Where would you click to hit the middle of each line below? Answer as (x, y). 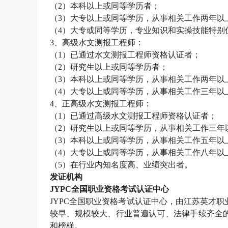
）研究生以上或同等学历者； (115, 67)
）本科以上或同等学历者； (111, 6)
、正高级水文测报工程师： (103, 104)
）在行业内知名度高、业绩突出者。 (127, 165)
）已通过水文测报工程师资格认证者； (131, 55)
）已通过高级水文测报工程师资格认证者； (139, 116)
